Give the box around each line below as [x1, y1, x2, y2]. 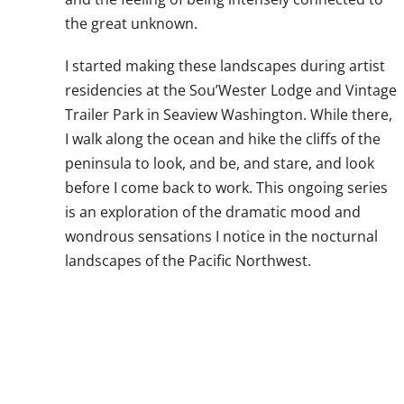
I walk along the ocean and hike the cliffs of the [64, 129, 381, 149]
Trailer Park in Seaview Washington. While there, [64, 105, 392, 124]
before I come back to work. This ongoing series [64, 178, 388, 197]
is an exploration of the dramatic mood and [64, 202, 361, 222]
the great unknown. [64, 14, 197, 33]
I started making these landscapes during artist [64, 56, 385, 76]
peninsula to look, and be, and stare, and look [64, 153, 374, 173]
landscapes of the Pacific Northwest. [64, 251, 311, 271]
